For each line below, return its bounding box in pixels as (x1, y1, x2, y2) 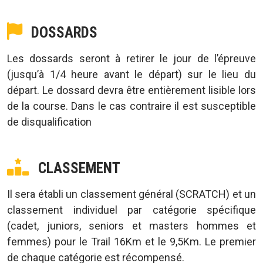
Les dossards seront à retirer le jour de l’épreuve (7, 52, 256, 65)
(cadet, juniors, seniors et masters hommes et (7, 220, 256, 232)
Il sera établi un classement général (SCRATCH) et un (7, 188, 256, 200)
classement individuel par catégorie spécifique (7, 204, 256, 216)
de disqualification (7, 116, 92, 128)
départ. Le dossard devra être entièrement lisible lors (7, 84, 256, 96)
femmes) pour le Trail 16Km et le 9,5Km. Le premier (7, 235, 256, 248)
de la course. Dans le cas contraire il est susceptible (7, 100, 256, 112)
